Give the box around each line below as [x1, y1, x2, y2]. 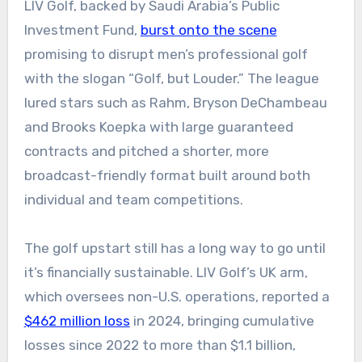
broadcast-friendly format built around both [23, 167, 310, 184]
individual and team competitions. [23, 192, 243, 208]
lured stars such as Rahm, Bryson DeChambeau [23, 95, 327, 112]
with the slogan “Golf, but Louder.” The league [23, 70, 319, 87]
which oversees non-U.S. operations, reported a [23, 288, 330, 305]
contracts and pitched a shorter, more [23, 143, 269, 160]
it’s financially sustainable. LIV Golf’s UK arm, [23, 264, 308, 281]
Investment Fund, [23, 22, 141, 39]
